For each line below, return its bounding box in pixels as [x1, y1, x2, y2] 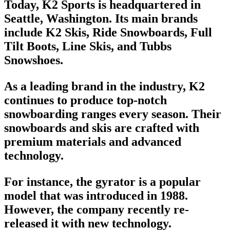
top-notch [113, 93, 167, 107]
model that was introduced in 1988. [4, 188, 188, 202]
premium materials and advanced [4, 135, 181, 148]
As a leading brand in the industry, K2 [4, 79, 205, 93]
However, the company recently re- [4, 202, 189, 216]
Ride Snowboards [92, 25, 184, 39]
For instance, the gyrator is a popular [4, 175, 201, 188]
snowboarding [4, 107, 78, 121]
